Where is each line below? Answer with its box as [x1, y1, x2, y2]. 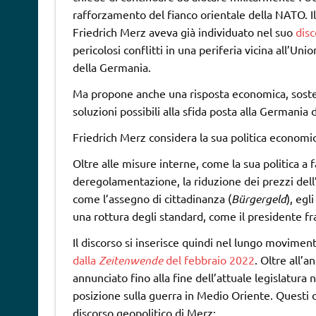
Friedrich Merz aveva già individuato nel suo [72, 24, 296, 39]
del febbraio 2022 [162, 252, 255, 267]
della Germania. [72, 59, 151, 74]
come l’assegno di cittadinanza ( [72, 190, 231, 205]
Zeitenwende [98, 252, 163, 267]
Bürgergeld [231, 190, 286, 206]
